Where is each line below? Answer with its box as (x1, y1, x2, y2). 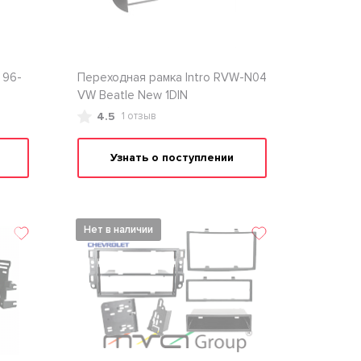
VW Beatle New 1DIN (77, 88, 188, 102)
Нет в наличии (83, 223, 153, 236)
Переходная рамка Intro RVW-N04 (77, 70, 267, 85)
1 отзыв (121, 110, 156, 122)
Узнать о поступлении (110, 151, 234, 164)
